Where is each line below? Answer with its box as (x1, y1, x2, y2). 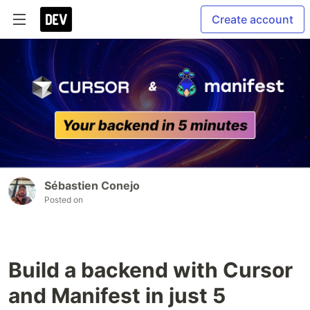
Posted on (44, 194, 83, 206)
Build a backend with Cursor (8, 257, 293, 283)
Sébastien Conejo (44, 179, 140, 193)
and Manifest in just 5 (8, 283, 226, 309)
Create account (212, 12, 293, 26)
